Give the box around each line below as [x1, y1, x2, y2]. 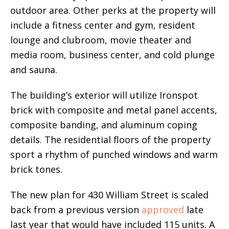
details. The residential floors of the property [10, 133, 211, 146]
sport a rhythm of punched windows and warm [10, 148, 218, 161]
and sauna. [10, 63, 57, 76]
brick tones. [10, 163, 62, 175]
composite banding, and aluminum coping [10, 118, 197, 131]
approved [142, 203, 184, 216]
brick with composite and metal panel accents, [10, 103, 217, 116]
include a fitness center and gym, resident [10, 18, 195, 31]
